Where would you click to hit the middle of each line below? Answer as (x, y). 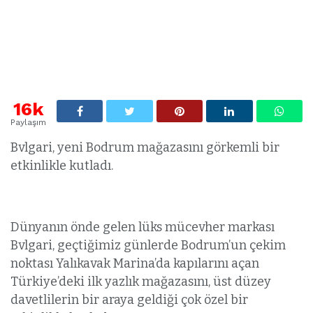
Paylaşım (28, 122)
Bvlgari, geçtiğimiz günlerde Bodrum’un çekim (148, 245)
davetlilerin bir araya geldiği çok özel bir (129, 299)
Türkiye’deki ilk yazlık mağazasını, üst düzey (141, 281)
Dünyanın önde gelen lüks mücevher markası (143, 227)
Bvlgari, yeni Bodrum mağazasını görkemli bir (145, 147)
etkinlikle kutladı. (62, 165)
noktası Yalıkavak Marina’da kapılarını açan (135, 263)
